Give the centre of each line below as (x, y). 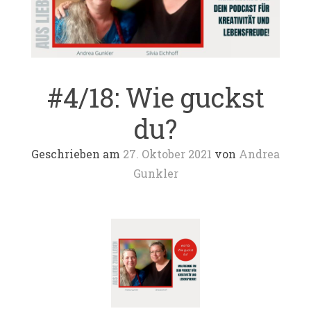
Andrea (259, 154)
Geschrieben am (77, 154)
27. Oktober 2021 (167, 154)
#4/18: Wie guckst (155, 98)
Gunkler (155, 174)
